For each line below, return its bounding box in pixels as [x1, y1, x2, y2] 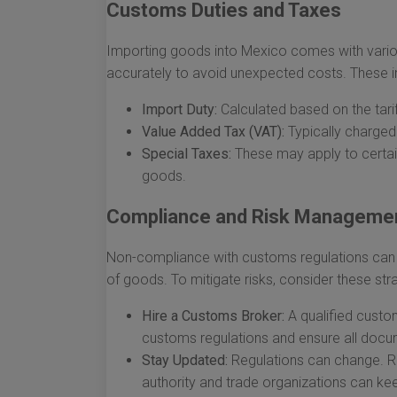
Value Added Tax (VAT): [142, 123, 284, 140]
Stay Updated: [142, 352, 228, 369]
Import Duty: [142, 101, 217, 118]
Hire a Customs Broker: [142, 307, 284, 324]
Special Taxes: [142, 145, 231, 162]
